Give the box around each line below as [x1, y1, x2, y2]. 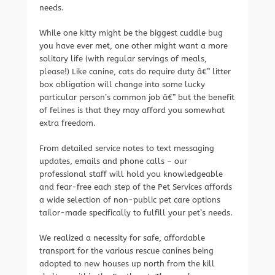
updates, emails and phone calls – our [39, 157, 187, 166]
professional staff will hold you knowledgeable [39, 169, 223, 179]
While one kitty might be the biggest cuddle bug [39, 28, 223, 37]
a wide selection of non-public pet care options [39, 195, 220, 204]
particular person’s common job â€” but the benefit [39, 93, 234, 102]
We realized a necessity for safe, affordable [39, 233, 205, 242]
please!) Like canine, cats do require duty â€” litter [39, 67, 231, 76]
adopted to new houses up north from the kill [39, 259, 215, 268]
